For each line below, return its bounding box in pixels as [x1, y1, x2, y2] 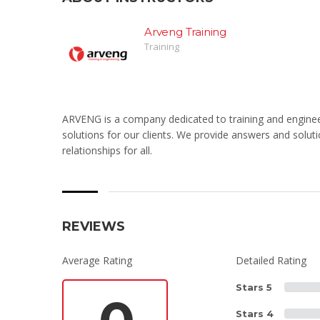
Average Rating [62, 253, 132, 267]
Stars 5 [236, 281, 272, 293]
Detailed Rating [236, 253, 306, 267]
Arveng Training [144, 24, 226, 39]
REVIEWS [62, 218, 125, 234]
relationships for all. [62, 143, 152, 157]
